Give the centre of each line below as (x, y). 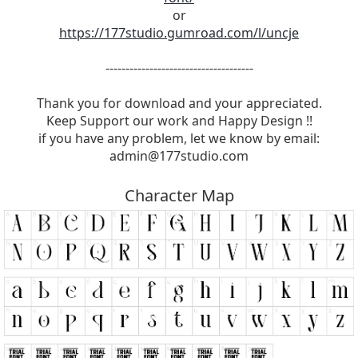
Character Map (179, 195)
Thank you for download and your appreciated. (179, 103)
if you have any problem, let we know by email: (179, 138)
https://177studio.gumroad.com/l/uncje (179, 32)
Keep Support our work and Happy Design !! (179, 120)
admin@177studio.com (179, 155)
